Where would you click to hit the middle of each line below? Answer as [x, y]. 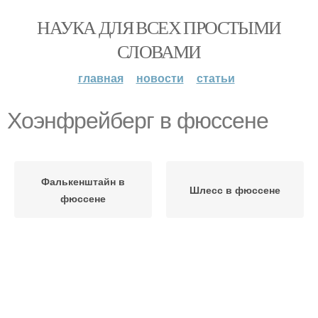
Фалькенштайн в [83, 181]
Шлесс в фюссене [235, 190]
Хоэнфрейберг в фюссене [138, 121]
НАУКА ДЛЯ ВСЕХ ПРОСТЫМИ [159, 27]
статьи [215, 78]
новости [160, 78]
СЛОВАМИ [159, 51]
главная [100, 78]
